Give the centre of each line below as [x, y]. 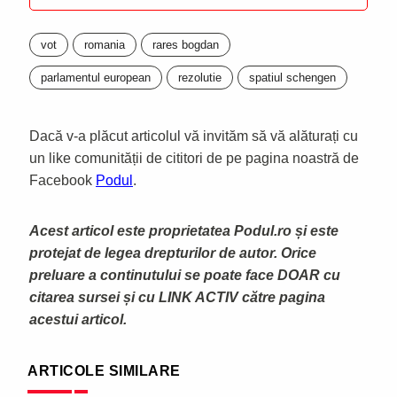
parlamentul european [96, 77]
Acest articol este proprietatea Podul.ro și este [184, 230]
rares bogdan [186, 44]
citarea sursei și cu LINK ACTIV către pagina [177, 297]
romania [105, 44]
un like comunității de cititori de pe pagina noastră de [194, 158]
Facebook [62, 180]
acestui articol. [78, 319]
